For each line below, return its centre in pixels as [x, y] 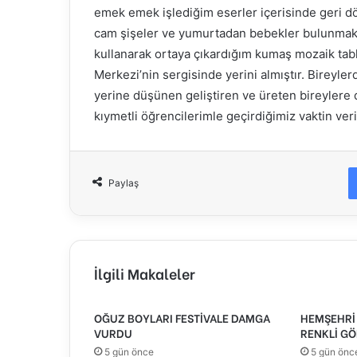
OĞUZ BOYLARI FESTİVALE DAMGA [182, 318]
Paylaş [124, 183]
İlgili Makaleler [145, 273]
